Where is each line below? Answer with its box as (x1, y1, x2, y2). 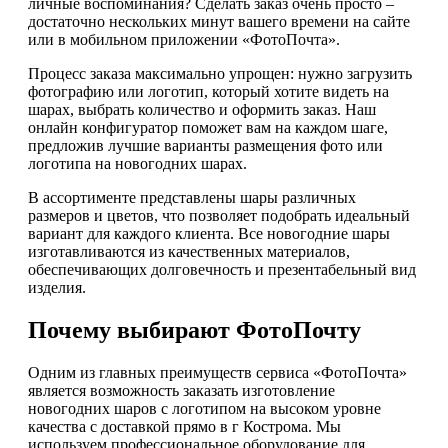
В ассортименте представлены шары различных (28, 189, 356, 207)
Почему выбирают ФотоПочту (28, 317, 361, 344)
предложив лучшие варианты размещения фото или (28, 137, 383, 155)
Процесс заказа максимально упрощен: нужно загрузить (28, 65, 412, 83)
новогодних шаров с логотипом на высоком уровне (28, 400, 381, 418)
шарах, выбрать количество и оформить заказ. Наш (28, 101, 376, 119)
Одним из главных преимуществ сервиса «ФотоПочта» (28, 364, 407, 382)
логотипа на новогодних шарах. (28, 155, 247, 173)
